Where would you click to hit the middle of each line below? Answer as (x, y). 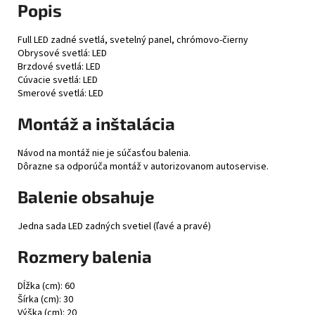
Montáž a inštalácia (96, 123)
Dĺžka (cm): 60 (46, 286)
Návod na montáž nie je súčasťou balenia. (104, 153)
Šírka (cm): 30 (45, 299)
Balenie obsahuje (86, 196)
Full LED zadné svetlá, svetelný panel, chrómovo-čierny (133, 40)
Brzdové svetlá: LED (59, 67)
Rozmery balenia (85, 256)
